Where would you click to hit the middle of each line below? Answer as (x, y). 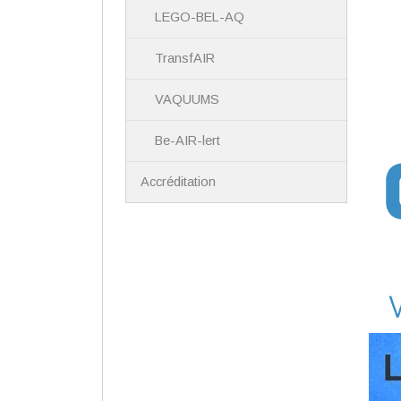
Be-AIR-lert (188, 141)
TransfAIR (185, 59)
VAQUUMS (188, 100)
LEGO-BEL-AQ (200, 17)
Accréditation (179, 182)
